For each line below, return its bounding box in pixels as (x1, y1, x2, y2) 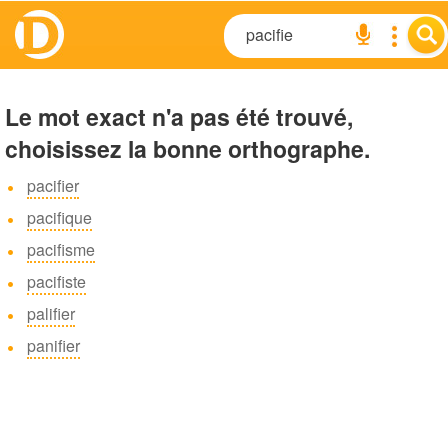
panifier (27, 334, 80, 357)
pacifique (27, 206, 92, 229)
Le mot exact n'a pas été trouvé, (5, 100, 353, 133)
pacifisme (27, 238, 95, 261)
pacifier (27, 174, 79, 197)
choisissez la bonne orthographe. (5, 132, 370, 165)
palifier (27, 302, 75, 325)
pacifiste (27, 270, 86, 293)
